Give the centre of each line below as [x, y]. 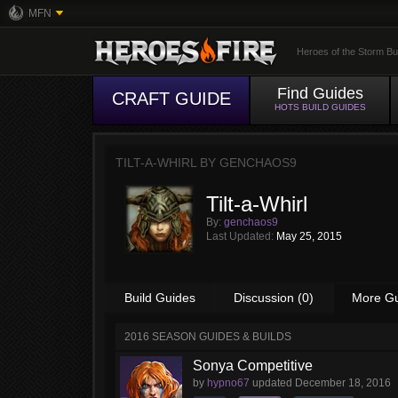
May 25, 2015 [309, 236]
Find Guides [320, 93]
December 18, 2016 [343, 383]
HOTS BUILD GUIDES [320, 107]
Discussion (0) [274, 298]
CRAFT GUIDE [171, 99]
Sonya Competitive [253, 366]
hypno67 [228, 383]
